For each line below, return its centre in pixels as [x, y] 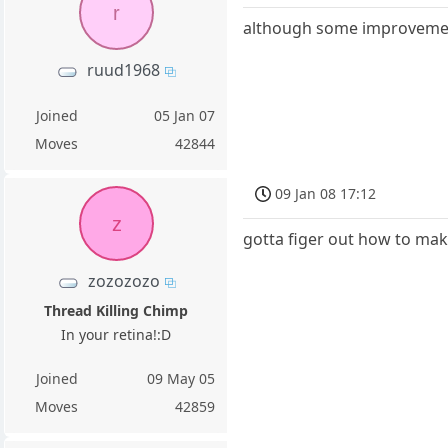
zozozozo [123, 281]
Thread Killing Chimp [116, 311]
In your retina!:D [116, 335]
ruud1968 [124, 70]
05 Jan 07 [185, 116]
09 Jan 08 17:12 [326, 194]
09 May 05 [181, 379]
